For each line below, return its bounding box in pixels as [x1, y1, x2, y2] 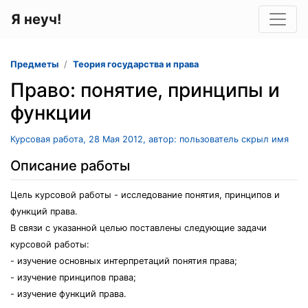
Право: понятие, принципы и [10, 78, 280, 102]
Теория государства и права [73, 59, 199, 69]
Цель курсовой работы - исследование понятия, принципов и [10, 190, 280, 200]
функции [10, 101, 91, 124]
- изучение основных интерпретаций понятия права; [10, 256, 237, 266]
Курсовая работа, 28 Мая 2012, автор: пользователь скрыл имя [10, 134, 289, 144]
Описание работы [10, 157, 130, 174]
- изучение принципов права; [10, 272, 136, 283]
